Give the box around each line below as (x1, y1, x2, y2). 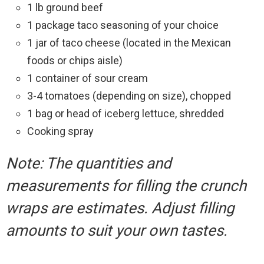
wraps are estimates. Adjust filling (6, 199, 235, 217)
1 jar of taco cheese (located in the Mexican (27, 36, 231, 49)
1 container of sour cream (27, 71, 148, 84)
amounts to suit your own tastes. (6, 221, 227, 239)
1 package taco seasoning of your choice (27, 18, 219, 31)
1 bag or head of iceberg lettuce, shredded (27, 107, 224, 120)
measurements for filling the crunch (6, 176, 246, 194)
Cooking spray (27, 124, 94, 137)
